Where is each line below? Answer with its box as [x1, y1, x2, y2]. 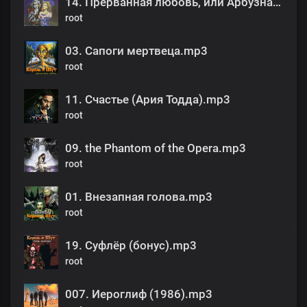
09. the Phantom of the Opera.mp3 [65, 141, 246, 156]
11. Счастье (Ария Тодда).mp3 [65, 93, 230, 107]
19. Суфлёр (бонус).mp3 [65, 238, 197, 253]
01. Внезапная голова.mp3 [65, 190, 212, 204]
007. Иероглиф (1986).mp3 [65, 287, 212, 302]
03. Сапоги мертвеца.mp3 [65, 44, 208, 58]
